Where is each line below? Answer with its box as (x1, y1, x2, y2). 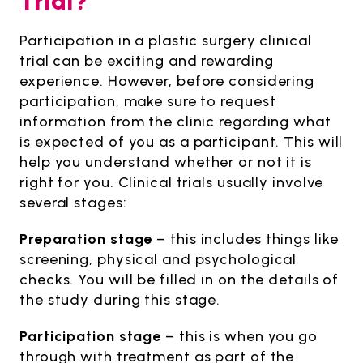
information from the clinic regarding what (19, 112, 331, 130)
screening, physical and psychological (19, 250, 297, 268)
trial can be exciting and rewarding (19, 51, 274, 70)
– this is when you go (161, 327, 318, 345)
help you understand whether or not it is (19, 152, 312, 171)
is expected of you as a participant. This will (19, 132, 344, 151)
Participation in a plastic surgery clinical (19, 31, 312, 49)
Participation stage (19, 327, 162, 345)
